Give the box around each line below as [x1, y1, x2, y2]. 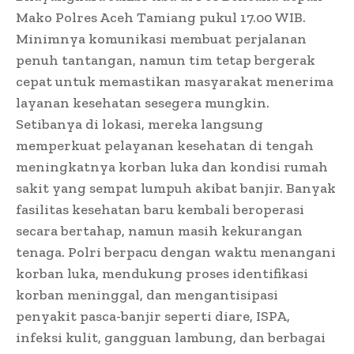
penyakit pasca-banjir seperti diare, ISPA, [16, 307, 290, 326]
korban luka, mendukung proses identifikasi [16, 265, 308, 283]
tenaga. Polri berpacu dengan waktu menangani [16, 243, 336, 262]
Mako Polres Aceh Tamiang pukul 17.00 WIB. [16, 9, 306, 27]
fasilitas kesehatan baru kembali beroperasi [16, 201, 304, 219]
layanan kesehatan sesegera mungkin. [16, 94, 269, 112]
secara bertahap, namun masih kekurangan [16, 222, 303, 240]
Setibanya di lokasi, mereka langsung [16, 115, 263, 134]
